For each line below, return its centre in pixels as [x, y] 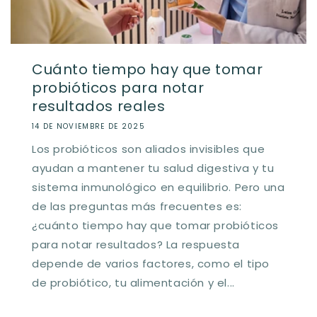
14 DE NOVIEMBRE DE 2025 [88, 126]
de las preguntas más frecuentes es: [137, 206]
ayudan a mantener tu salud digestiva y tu [153, 168]
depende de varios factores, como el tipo [151, 263]
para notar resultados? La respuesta [136, 244]
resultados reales [99, 106]
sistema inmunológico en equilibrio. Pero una [158, 187]
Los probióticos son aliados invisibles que [149, 149]
